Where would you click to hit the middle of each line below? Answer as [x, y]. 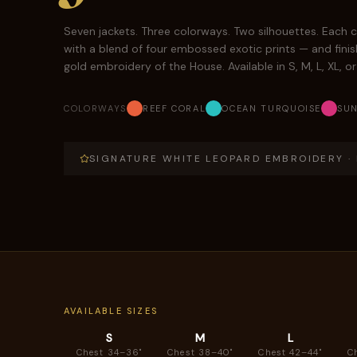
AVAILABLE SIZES [111, 311]
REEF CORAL [174, 108]
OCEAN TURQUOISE [272, 108]
